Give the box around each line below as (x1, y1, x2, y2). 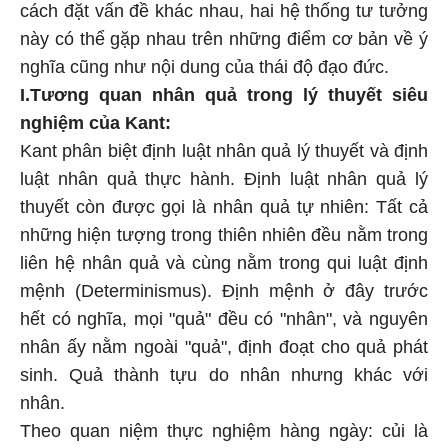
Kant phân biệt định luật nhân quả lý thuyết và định (20, 141, 428, 161)
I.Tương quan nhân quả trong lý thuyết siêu (20, 85, 428, 105)
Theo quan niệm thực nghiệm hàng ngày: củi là (20, 421, 428, 441)
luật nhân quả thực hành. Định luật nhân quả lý (20, 169, 428, 189)
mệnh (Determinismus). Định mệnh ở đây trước (20, 281, 428, 301)
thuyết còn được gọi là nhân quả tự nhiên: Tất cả (20, 197, 428, 217)
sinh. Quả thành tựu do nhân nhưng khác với (20, 365, 428, 385)
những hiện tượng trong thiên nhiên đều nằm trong (20, 225, 428, 245)
